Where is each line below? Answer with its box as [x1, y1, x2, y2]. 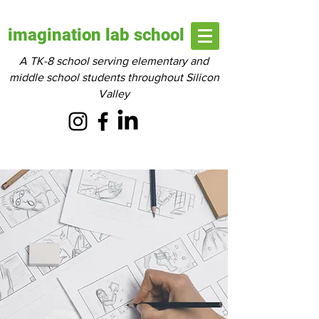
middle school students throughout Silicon [9, 71, 219, 83]
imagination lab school [8, 25, 189, 45]
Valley [98, 88, 130, 100]
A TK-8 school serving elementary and [19, 55, 209, 67]
